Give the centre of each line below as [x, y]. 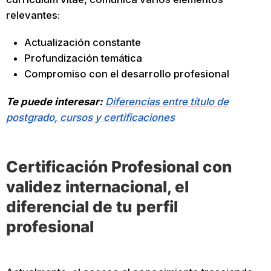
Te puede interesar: [54, 101]
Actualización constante [82, 43]
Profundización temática [83, 58]
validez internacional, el [97, 187]
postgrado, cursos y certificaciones [90, 117]
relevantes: [33, 15]
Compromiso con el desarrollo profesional [126, 74]
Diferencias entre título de [167, 101]
